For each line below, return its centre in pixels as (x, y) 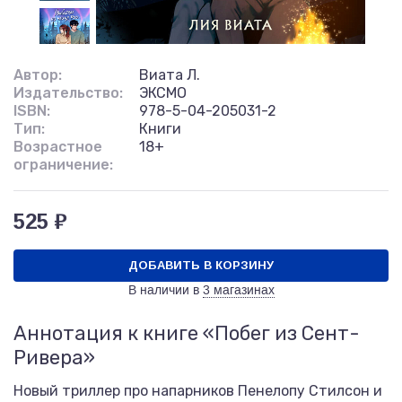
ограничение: (63, 165)
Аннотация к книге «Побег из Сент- (187, 333)
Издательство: (68, 93)
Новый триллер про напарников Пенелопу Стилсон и (198, 391)
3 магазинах (238, 290)
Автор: (38, 75)
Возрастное (58, 147)
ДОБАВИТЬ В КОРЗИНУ (201, 265)
